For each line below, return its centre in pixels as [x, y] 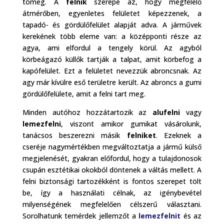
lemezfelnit [160, 215]
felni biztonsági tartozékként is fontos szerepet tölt [112, 181]
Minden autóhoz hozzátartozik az [87, 112]
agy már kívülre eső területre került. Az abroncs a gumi [112, 82]
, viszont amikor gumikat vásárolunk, [131, 123]
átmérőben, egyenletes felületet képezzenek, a [112, 13]
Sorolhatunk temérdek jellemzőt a [80, 215]
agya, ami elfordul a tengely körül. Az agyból [112, 47]
